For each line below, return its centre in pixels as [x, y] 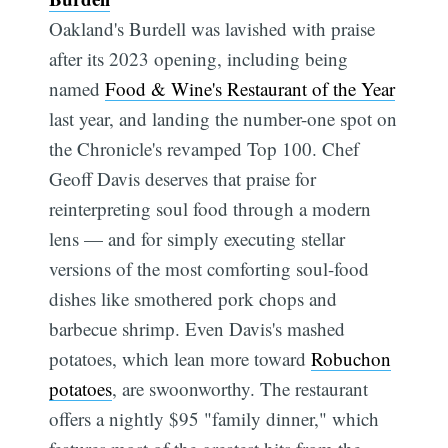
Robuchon [351, 358]
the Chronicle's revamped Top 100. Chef [204, 148]
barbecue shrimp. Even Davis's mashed [197, 328]
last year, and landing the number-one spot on [223, 118]
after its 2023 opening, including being [199, 58]
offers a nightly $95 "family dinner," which [214, 418]
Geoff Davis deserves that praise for [183, 178]
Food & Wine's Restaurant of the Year [250, 88]
